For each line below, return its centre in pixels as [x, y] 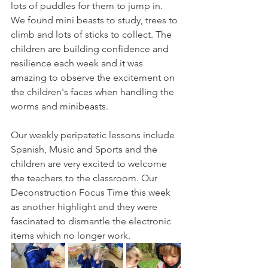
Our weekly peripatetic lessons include [94, 135]
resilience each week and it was [78, 63]
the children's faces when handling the [94, 92]
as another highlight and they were [85, 207]
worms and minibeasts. [60, 106]
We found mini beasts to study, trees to [95, 20]
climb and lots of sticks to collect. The [92, 34]
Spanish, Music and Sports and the [85, 149]
